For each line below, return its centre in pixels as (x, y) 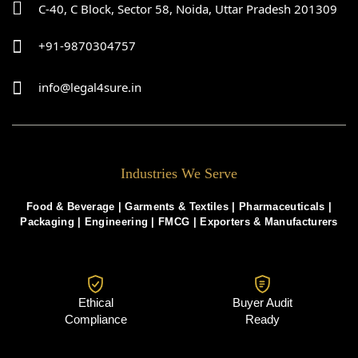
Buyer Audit (263, 302)
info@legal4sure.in (89, 88)
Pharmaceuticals (282, 206)
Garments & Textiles (177, 206)
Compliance (95, 319)
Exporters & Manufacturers (269, 221)
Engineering (116, 221)
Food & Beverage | (76, 206)
